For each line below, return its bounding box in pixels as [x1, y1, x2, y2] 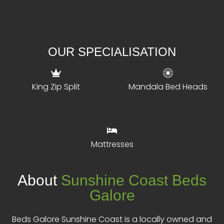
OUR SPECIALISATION [48, 45, 176, 59]
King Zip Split [32, 81, 80, 93]
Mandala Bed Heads [128, 81, 207, 93]
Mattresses [90, 138, 133, 150]
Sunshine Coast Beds [61, 172, 206, 189]
